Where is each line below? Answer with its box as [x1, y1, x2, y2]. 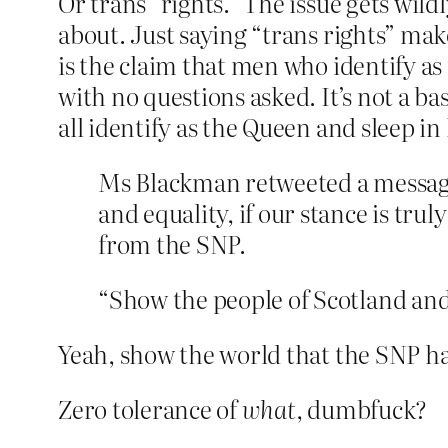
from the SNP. [98, 226, 246, 262]
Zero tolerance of [58, 391, 242, 427]
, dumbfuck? [295, 391, 428, 427]
